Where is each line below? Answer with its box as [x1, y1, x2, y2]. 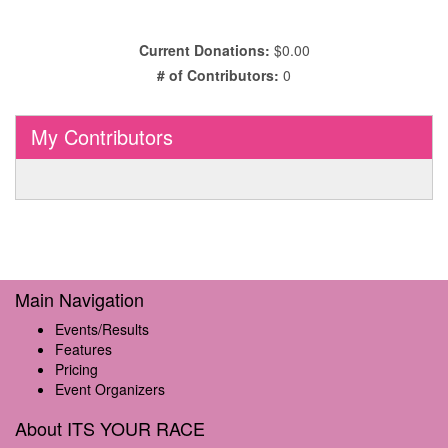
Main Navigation [15, 286, 144, 313]
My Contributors [31, 122, 173, 152]
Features [55, 339, 112, 360]
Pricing [55, 359, 98, 380]
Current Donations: [138, 40, 270, 61]
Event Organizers [55, 379, 165, 400]
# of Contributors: [157, 65, 279, 86]
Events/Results [55, 319, 149, 340]
